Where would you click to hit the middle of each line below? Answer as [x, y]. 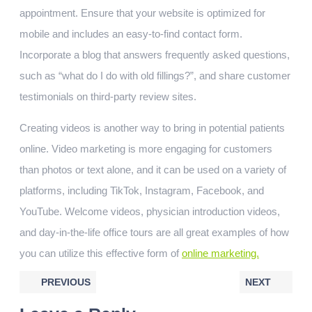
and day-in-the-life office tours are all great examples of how [154, 232]
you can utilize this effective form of [101, 253]
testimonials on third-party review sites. [108, 96]
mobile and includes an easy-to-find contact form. [131, 34]
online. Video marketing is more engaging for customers [146, 149]
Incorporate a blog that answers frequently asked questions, [155, 55]
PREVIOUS [64, 282]
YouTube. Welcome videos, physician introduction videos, [150, 211]
